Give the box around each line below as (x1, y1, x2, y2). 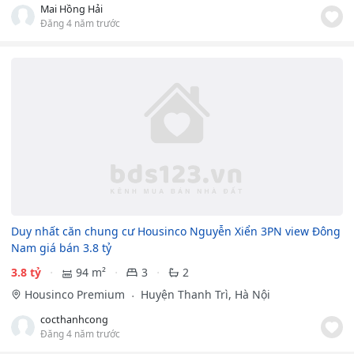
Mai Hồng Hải (40, 2, 103, 16)
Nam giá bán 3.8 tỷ (11, 240, 111, 256)
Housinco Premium (24, 287, 128, 303)
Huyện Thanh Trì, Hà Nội (137, 287, 270, 303)
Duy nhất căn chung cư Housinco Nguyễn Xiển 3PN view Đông (11, 224, 341, 239)
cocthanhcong (40, 313, 108, 327)
